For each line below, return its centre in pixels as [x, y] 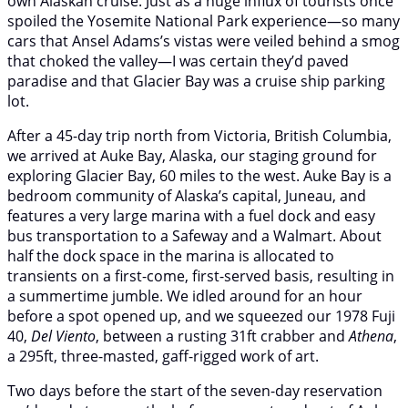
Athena [371, 336]
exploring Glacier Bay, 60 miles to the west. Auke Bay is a [199, 175]
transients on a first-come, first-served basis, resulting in [201, 275]
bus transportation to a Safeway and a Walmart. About [194, 235]
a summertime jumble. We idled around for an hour [185, 296]
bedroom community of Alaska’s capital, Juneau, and [187, 195]
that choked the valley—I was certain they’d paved [178, 61]
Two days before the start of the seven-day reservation [195, 390]
